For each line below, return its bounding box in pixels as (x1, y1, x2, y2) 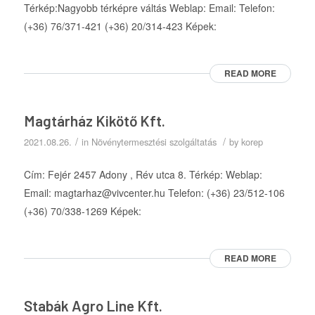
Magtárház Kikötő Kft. (23, 112, 165, 130)
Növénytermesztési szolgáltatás (91, 135, 217, 149)
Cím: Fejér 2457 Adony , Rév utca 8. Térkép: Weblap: (23, 167, 262, 182)
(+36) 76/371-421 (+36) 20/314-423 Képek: (23, 19, 217, 34)
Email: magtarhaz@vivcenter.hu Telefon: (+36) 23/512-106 (23, 186, 285, 200)
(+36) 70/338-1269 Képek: (23, 204, 141, 219)
